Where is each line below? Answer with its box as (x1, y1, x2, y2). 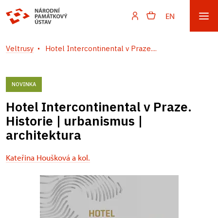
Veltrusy (6, 44, 34, 53)
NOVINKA (12, 81, 36, 88)
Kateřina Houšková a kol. (6, 152, 90, 163)
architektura (6, 127, 81, 143)
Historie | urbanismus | (6, 112, 143, 129)
